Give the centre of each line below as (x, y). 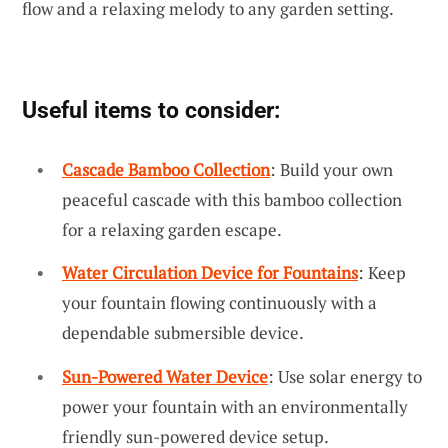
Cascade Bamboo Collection (166, 169)
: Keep (382, 273)
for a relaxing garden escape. (172, 229)
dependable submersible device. (183, 333)
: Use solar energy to (345, 377)
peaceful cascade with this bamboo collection (232, 199)
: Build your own (331, 169)
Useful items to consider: (151, 109)
